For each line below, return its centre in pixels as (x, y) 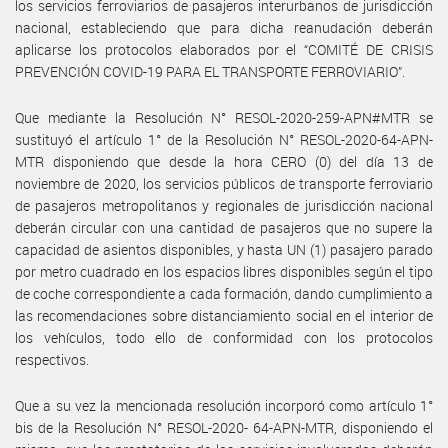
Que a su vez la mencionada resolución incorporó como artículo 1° (224, 405)
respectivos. (52, 359)
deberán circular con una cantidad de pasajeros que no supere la (224, 227)
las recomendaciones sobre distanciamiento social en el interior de (224, 315)
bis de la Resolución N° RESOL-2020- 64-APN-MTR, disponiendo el (224, 427)
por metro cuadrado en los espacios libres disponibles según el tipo (224, 271)
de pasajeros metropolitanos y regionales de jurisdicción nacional (224, 205)
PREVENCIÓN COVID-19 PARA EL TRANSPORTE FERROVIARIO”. (210, 71)
